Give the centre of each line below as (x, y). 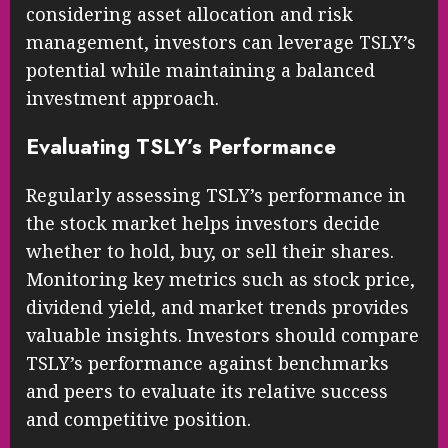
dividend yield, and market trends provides (217, 307)
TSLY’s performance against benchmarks (207, 363)
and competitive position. (138, 419)
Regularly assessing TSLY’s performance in (216, 195)
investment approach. (122, 98)
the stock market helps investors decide (203, 223)
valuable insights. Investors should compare (222, 335)
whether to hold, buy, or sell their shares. (210, 251)
